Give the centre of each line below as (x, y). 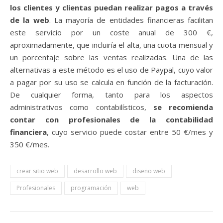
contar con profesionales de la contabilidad (111, 119)
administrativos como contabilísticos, (82, 107)
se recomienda (183, 107)
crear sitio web (37, 171)
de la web (30, 20)
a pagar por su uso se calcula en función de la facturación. (111, 82)
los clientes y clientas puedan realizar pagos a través (111, 7)
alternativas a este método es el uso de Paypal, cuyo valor (111, 69)
